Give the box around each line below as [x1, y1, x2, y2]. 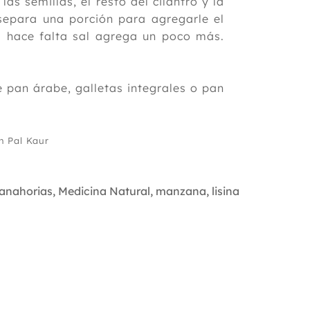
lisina [212, 184, 239, 199]
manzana [156, 184, 206, 199]
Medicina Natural [58, 184, 150, 199]
